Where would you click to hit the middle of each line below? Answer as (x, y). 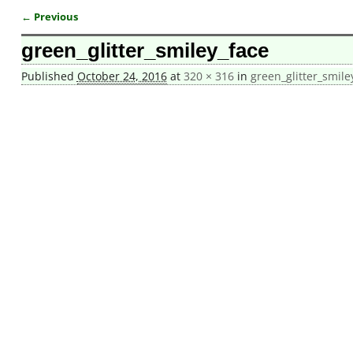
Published (49, 76)
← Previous (49, 17)
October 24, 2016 (122, 76)
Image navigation (85, 31)
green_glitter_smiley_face (145, 51)
